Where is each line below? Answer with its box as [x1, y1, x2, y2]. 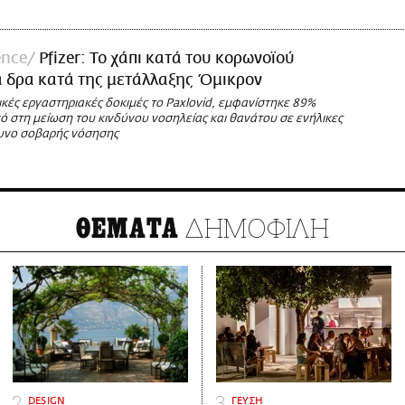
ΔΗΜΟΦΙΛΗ [179, 210, 330, 246]
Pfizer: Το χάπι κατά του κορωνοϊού [39, 50, 295, 69]
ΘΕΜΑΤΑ [75, 212, 180, 246]
